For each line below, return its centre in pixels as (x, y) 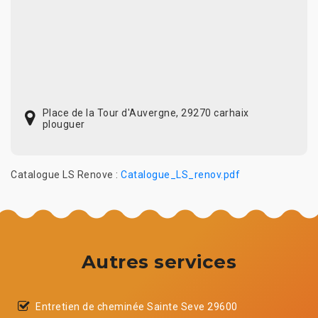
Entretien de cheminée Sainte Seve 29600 (137, 306)
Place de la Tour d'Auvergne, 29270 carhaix (146, 113)
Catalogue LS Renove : (66, 174)
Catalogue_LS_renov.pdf (180, 174)
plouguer (64, 124)
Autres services (159, 262)
